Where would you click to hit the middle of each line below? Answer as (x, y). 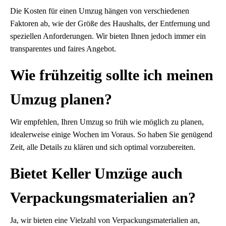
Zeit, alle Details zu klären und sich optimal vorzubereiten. (103, 147)
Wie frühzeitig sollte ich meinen (112, 75)
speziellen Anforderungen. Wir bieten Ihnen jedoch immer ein (108, 36)
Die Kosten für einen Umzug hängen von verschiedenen (100, 11)
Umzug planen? (61, 99)
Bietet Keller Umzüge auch (96, 174)
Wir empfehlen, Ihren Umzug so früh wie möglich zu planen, (107, 122)
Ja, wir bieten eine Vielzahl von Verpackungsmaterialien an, (105, 220)
